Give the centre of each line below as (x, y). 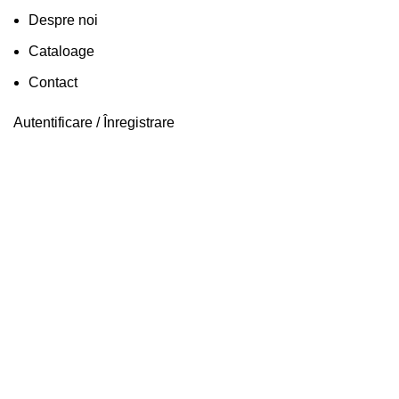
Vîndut (47, 145)
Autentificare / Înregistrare (94, 123)
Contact (53, 83)
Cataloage (61, 52)
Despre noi (63, 20)
